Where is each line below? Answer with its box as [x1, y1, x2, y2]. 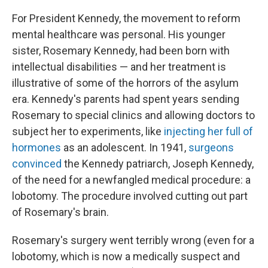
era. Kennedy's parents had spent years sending [12, 93, 239, 105]
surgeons [188, 141, 234, 154]
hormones [12, 141, 61, 154]
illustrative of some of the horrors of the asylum [12, 77, 239, 89]
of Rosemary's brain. [12, 206, 109, 218]
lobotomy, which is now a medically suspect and [12, 250, 240, 263]
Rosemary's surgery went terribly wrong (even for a [12, 234, 254, 246]
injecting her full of [164, 125, 253, 138]
